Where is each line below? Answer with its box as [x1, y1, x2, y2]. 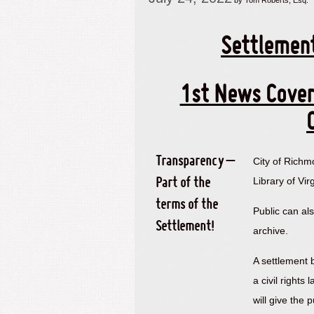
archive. [252, 225, 288, 236]
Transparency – [156, 155, 234, 169]
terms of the [156, 198, 218, 212]
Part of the [156, 177, 210, 191]
